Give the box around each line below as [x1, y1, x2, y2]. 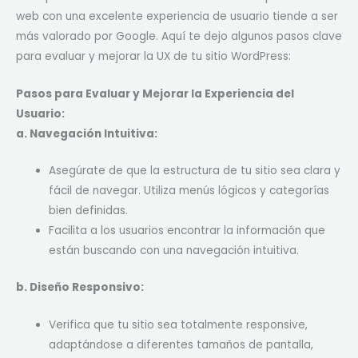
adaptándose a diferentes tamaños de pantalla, [49, 336, 314, 352]
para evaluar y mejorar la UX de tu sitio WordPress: [16, 48, 291, 64]
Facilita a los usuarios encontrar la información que [49, 223, 326, 239]
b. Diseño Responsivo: [16, 279, 144, 295]
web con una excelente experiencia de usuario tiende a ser [16, 8, 338, 24]
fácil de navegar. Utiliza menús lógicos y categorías [49, 183, 330, 199]
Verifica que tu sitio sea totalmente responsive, [49, 316, 308, 332]
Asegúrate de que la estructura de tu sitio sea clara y [49, 163, 341, 179]
